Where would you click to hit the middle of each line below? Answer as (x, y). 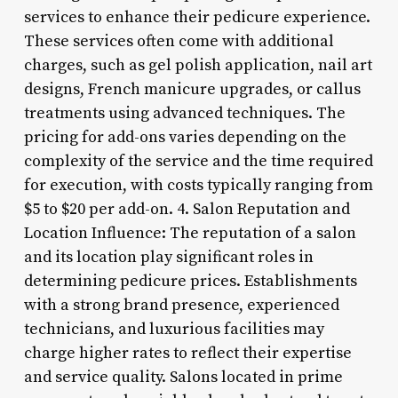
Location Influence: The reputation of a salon (190, 233)
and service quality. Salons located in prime (183, 377)
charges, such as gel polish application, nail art (198, 65)
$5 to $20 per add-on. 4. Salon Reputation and (187, 209)
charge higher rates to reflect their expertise (187, 353)
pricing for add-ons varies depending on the (185, 137)
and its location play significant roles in (168, 257)
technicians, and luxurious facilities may (174, 329)
